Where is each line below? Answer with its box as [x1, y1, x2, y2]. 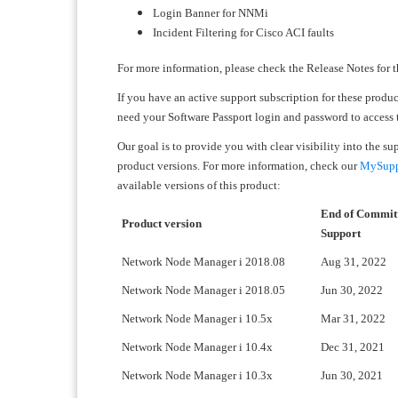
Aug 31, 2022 [321, 255, 386, 268]
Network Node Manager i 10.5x [122, 312, 273, 325]
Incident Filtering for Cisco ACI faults [153, 26, 334, 39]
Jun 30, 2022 [321, 283, 383, 297]
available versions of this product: [117, 179, 291, 192]
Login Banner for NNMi [153, 6, 268, 20]
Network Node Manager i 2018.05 [122, 283, 285, 297]
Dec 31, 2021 [321, 340, 385, 354]
